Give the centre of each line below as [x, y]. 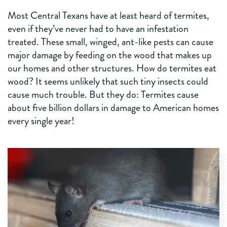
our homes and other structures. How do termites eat [112, 68]
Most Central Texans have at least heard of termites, [108, 15]
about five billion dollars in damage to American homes [113, 107]
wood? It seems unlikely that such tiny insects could [108, 81]
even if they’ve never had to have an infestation [98, 28]
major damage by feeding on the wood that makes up [110, 55]
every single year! [41, 121]
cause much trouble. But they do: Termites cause [103, 94]
